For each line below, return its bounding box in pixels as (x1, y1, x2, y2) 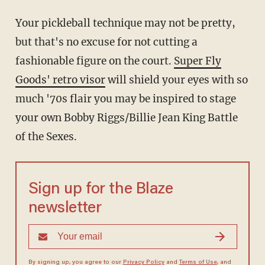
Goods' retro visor (15, 73, 105, 87)
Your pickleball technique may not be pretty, (15, 17, 22, 30)
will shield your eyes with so (105, 73, 248, 87)
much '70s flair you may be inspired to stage (15, 92, 236, 106)
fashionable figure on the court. (15, 54, 174, 68)
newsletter (28, 201, 102, 217)
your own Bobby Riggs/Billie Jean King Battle (15, 111, 238, 125)
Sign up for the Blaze (28, 182, 173, 198)
